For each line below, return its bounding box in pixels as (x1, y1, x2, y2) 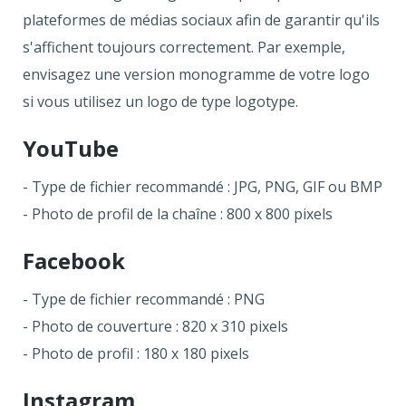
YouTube (23, 132, 119, 163)
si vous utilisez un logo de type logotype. (23, 91, 298, 111)
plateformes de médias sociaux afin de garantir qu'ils (23, 9, 380, 30)
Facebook (23, 245, 125, 275)
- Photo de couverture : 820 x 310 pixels (23, 315, 288, 336)
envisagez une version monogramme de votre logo (23, 63, 370, 84)
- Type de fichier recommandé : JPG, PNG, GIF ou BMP (23, 176, 382, 197)
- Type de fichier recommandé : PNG (23, 288, 265, 309)
